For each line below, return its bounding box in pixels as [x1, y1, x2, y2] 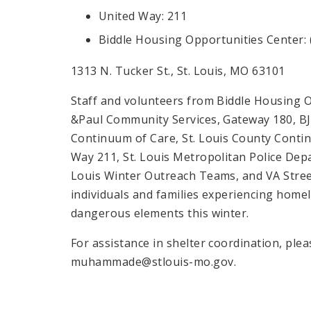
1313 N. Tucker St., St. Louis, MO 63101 [71, 63, 285, 79]
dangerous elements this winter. [71, 205, 255, 221]
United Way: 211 [99, 8, 187, 24]
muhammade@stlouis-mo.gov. [71, 254, 236, 270]
